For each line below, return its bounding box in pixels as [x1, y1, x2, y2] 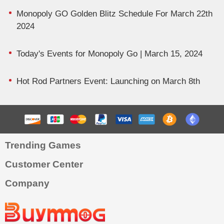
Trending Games [5, 140, 81, 151]
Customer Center [5, 159, 83, 170]
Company [5, 178, 49, 189]
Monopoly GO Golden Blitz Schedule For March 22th [16, 8, 212, 18]
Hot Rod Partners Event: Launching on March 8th [16, 76, 200, 86]
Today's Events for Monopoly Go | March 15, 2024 [16, 48, 202, 58]
